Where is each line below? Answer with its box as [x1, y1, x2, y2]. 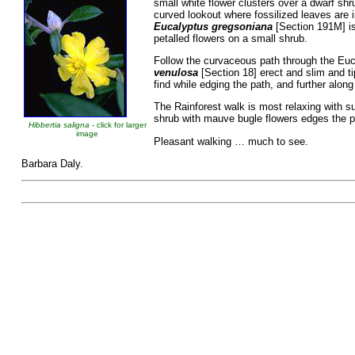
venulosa [153, 67, 198, 78]
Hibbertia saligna [28, 120, 90, 129]
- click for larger [89, 120, 147, 129]
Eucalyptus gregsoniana [153, 20, 273, 32]
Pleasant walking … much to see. [153, 135, 308, 147]
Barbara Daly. [21, 157, 83, 170]
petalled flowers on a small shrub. [153, 32, 307, 44]
